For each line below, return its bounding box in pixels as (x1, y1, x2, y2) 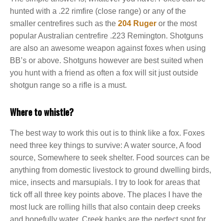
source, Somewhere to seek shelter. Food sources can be (10, 153, 210, 162)
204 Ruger (118, 19, 156, 28)
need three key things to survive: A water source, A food (10, 141, 201, 149)
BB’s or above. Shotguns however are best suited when (10, 56, 203, 65)
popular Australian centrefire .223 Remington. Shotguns (10, 32, 203, 40)
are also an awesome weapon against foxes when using (10, 44, 206, 52)
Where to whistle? (10, 106, 74, 118)
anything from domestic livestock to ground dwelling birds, (10, 166, 211, 174)
